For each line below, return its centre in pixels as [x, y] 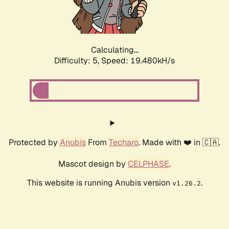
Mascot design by [93, 164]
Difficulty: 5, [78, 61]
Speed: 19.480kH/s [138, 61]
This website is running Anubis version [99, 183]
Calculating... [114, 50]
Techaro [124, 143]
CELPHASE [148, 164]
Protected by [34, 143]
